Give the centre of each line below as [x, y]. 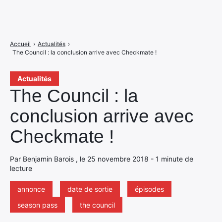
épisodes [149, 189]
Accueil [20, 44]
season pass [37, 205]
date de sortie [90, 189]
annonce [31, 189]
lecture [21, 168]
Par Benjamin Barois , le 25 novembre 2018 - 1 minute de [102, 159]
